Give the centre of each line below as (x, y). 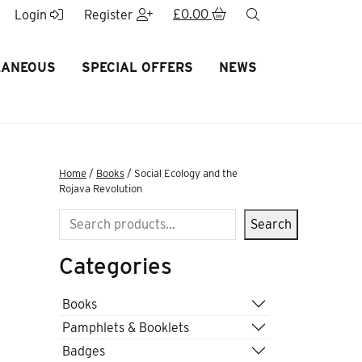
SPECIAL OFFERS (137, 67)
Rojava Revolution (101, 189)
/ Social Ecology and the (181, 173)
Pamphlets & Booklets (126, 327)
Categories (116, 266)
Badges (84, 351)
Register (110, 15)
